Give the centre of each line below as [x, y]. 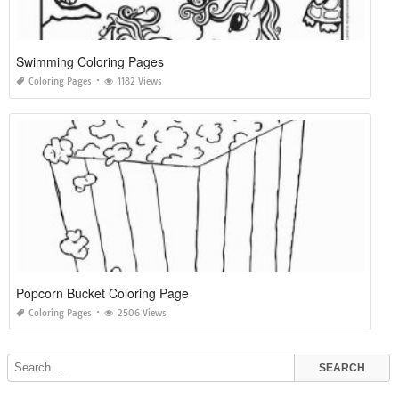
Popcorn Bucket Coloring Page [102, 293]
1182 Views [140, 82]
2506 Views [142, 313]
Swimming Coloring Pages [90, 62]
